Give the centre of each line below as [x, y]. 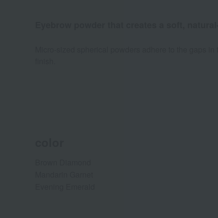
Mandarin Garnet [64, 175]
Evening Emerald [65, 187]
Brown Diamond [63, 163]
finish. [45, 61]
